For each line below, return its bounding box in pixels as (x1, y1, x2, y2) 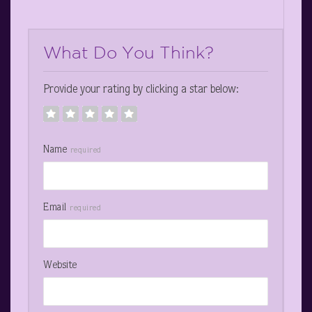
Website (43, 260, 77, 271)
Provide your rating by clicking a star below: (43, 84, 239, 96)
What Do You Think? (43, 42, 214, 61)
